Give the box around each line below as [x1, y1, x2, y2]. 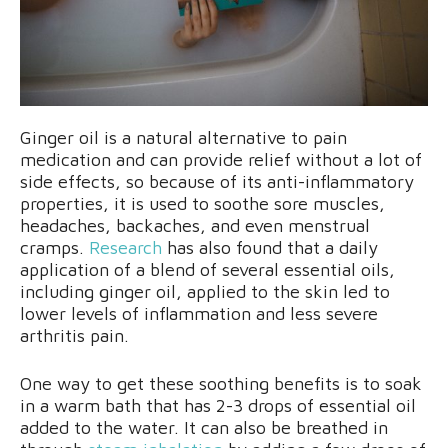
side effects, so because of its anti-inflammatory [20, 171, 414, 193]
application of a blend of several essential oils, [20, 259, 395, 281]
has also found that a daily [162, 237, 378, 259]
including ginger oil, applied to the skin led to [20, 281, 390, 303]
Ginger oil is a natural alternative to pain [20, 127, 347, 149]
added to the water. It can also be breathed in [20, 417, 388, 439]
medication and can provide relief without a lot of [20, 149, 422, 171]
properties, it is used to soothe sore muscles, [20, 193, 385, 215]
